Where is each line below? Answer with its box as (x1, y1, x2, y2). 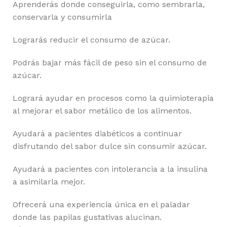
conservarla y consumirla (13, 12, 112, 22)
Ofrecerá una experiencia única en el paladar (13, 199, 190, 209)
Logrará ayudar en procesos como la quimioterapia (13, 93, 214, 103)
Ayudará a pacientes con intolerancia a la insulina (13, 164, 208, 174)
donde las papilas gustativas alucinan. (13, 212, 162, 222)
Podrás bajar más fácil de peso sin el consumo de (13, 57, 207, 67)
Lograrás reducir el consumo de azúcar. (13, 34, 170, 45)
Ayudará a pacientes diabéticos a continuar (13, 128, 182, 138)
